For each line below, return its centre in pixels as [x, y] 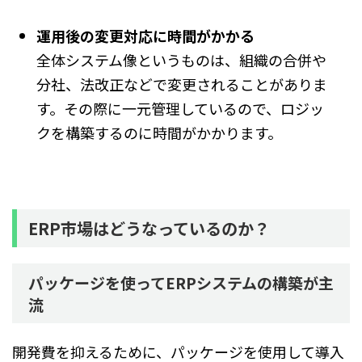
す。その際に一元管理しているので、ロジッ [180, 109]
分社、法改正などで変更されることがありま [182, 84]
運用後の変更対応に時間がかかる [145, 36]
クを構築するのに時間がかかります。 [159, 133]
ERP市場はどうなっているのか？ [149, 229]
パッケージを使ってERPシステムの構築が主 [181, 283]
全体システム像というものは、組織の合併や [181, 60]
